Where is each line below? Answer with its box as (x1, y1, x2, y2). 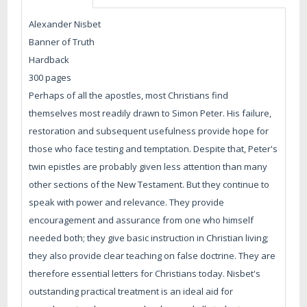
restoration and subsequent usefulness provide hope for (29, 124, 269, 137)
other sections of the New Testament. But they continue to (29, 177, 270, 191)
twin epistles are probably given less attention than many (29, 160, 268, 173)
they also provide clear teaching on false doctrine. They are (29, 249, 276, 262)
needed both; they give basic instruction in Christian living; (29, 231, 269, 244)
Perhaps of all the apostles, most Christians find (29, 88, 229, 101)
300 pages (29, 71, 72, 84)
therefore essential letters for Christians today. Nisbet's (29, 267, 261, 280)
